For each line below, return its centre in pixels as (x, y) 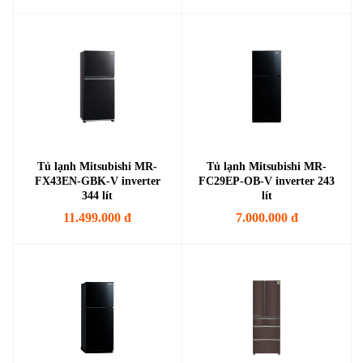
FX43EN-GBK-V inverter (97, 181)
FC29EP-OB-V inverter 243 (267, 181)
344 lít (97, 196)
